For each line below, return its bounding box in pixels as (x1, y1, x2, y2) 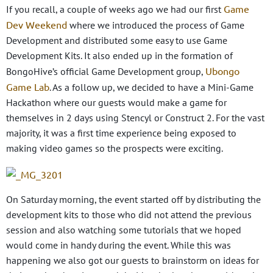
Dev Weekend (6, 18, 67, 30)
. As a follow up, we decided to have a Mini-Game (49, 80, 253, 93)
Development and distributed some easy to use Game (6, 34, 227, 46)
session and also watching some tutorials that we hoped (6, 224, 241, 236)
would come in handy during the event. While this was (6, 239, 231, 252)
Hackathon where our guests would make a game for (6, 96, 227, 108)
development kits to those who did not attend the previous (6, 208, 252, 221)
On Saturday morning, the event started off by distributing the (6, 193, 261, 206)
